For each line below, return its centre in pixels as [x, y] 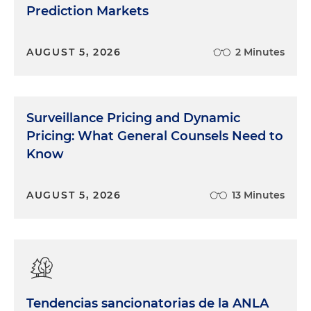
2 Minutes [260, 52]
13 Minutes [258, 195]
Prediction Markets [87, 11]
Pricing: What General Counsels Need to [155, 136]
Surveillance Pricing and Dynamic [133, 118]
